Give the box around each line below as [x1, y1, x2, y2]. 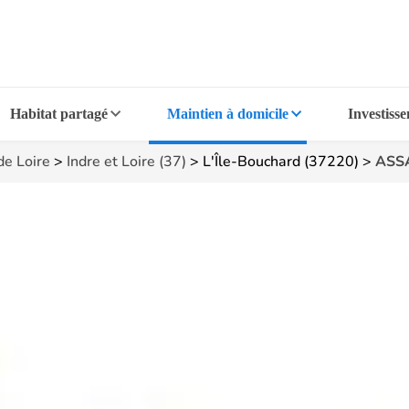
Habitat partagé [10, 106, 109, 121]
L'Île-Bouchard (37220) [203, 152, 359, 172]
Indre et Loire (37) [67, 152, 186, 172]
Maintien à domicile [166, 106, 288, 121]
